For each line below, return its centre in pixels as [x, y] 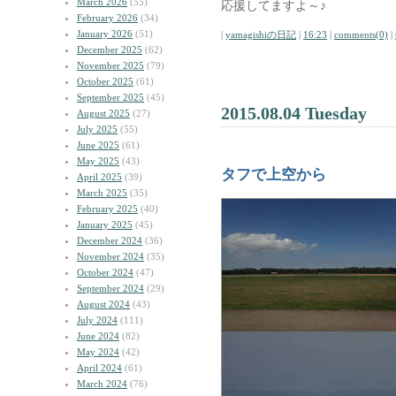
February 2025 [107, 209]
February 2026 [107, 18]
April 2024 [99, 368]
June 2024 [98, 336]
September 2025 [110, 97]
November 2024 [110, 256]
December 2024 [110, 240]
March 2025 [102, 193]
